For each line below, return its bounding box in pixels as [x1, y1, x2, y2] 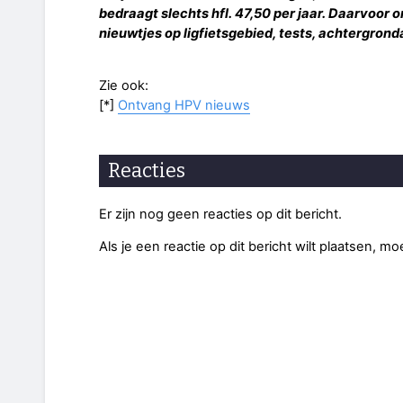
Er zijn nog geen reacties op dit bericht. [99, 205, 342, 222]
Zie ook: [99, 77, 148, 94]
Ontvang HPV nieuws [118, 97, 250, 114]
